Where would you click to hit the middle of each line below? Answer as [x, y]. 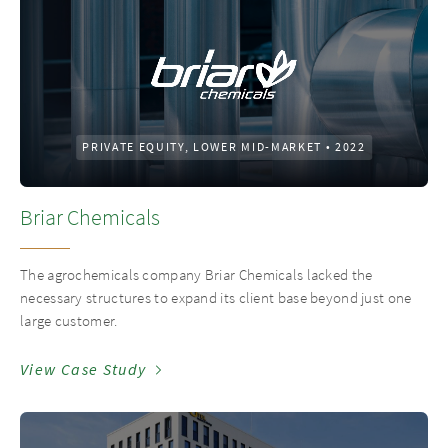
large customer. [69, 320]
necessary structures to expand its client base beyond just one [216, 297]
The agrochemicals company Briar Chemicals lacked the [196, 274]
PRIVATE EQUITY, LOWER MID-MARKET [202, 147]
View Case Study [83, 369]
